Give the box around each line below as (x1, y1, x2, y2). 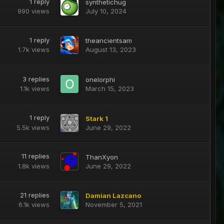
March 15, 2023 (85, 84, 134, 93)
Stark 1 (85, 114, 108, 122)
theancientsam (85, 36, 132, 45)
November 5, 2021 (85, 200, 142, 209)
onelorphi (85, 75, 115, 84)
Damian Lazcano (85, 191, 141, 200)
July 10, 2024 (85, 7, 126, 15)
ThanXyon (85, 152, 118, 161)
